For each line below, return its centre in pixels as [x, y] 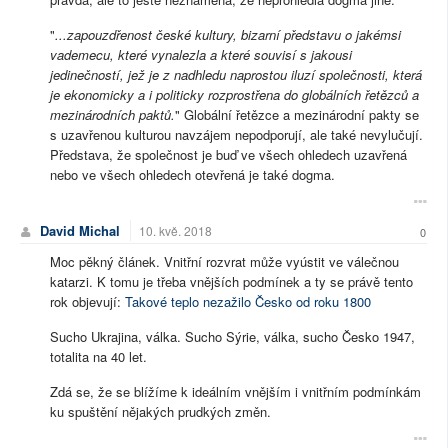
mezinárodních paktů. [112, 114]
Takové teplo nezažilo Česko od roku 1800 [248, 301]
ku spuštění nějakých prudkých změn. [160, 411]
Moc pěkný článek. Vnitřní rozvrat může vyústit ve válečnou [224, 261]
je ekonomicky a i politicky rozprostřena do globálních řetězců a [234, 94]
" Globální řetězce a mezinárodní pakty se [297, 114]
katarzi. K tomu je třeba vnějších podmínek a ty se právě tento [231, 281]
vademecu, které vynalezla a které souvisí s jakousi [201, 54]
